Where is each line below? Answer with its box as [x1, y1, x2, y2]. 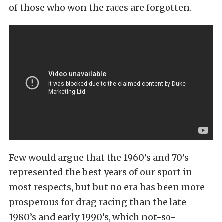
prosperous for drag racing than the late [9, 196, 186, 208]
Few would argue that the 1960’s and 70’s [9, 151, 189, 163]
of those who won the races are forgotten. [9, 2, 192, 13]
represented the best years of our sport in [9, 166, 192, 178]
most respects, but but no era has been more [9, 181, 205, 193]
